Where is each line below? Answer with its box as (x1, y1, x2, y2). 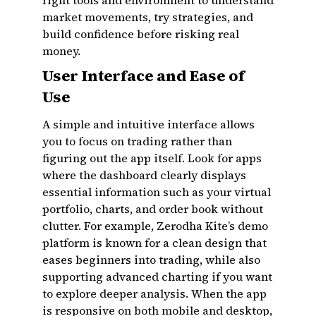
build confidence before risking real (42, 26, 239, 42)
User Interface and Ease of (42, 65, 245, 86)
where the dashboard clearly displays (42, 167, 246, 183)
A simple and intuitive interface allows (42, 116, 255, 132)
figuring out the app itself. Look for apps (42, 150, 262, 166)
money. (42, 43, 80, 59)
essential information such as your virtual (42, 184, 271, 200)
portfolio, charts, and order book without (42, 201, 263, 217)
